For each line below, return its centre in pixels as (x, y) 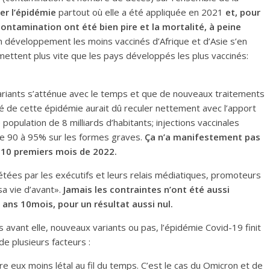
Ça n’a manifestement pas (202, 137)
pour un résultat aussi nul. (115, 204)
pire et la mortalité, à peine (181, 27)
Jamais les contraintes (114, 189)
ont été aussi (200, 189)
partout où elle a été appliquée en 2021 (142, 12)
